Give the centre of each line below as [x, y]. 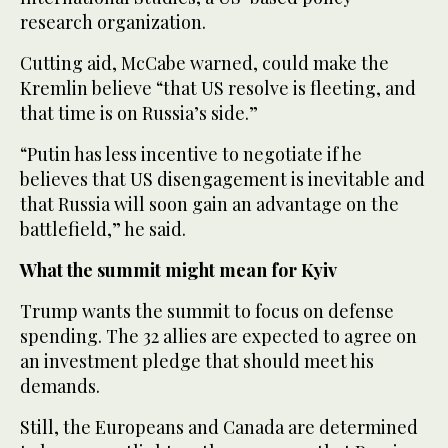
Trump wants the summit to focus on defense [207, 310]
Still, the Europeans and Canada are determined [219, 426]
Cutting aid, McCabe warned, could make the [204, 62]
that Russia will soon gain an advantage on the [209, 203]
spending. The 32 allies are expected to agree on [218, 335]
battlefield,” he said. [103, 228]
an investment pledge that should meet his [197, 360]
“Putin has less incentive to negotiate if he [191, 153]
